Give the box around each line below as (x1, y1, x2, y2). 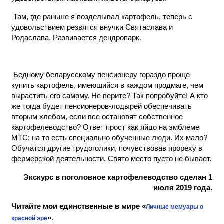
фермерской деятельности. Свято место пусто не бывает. (11, 154, 211, 163)
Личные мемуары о (146, 203, 203, 210)
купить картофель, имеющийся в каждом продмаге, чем (11, 81, 203, 89)
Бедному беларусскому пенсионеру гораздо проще (11, 70, 190, 79)
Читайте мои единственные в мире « (11, 202, 146, 210)
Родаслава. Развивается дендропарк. (11, 33, 141, 42)
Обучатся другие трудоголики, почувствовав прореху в (11, 144, 202, 152)
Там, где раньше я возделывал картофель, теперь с (11, 12, 192, 21)
